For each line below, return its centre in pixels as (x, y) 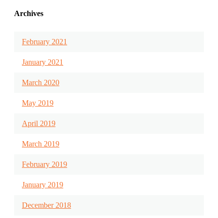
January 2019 (43, 185)
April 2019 (39, 124)
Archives (29, 14)
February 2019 (45, 164)
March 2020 (41, 83)
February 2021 (45, 42)
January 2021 (43, 62)
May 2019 (38, 103)
